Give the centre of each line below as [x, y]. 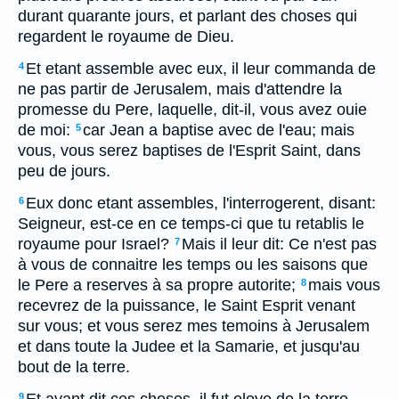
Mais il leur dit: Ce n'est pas [279, 244]
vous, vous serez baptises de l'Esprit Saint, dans [189, 151]
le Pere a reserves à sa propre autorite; [157, 285]
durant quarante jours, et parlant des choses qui [187, 16]
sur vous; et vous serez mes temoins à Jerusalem [194, 326]
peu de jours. [64, 171]
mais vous [344, 285]
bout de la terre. [74, 367]
